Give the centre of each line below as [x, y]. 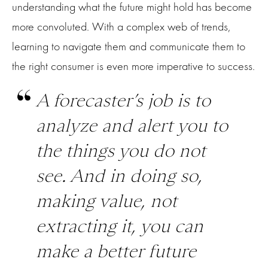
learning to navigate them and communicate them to [129, 47]
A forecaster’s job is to [123, 100]
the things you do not [121, 151]
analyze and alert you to [132, 126]
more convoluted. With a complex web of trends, [121, 27]
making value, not [106, 201]
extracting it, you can [120, 226]
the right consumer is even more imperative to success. [133, 66]
